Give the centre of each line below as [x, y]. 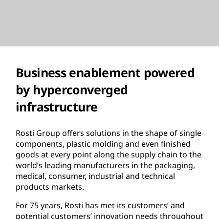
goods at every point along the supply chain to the [109, 154]
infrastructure [57, 106]
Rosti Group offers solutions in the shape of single [109, 133]
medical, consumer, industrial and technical [95, 176]
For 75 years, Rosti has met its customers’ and [100, 205]
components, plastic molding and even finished [103, 143]
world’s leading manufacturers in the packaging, [105, 165]
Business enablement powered [105, 72]
